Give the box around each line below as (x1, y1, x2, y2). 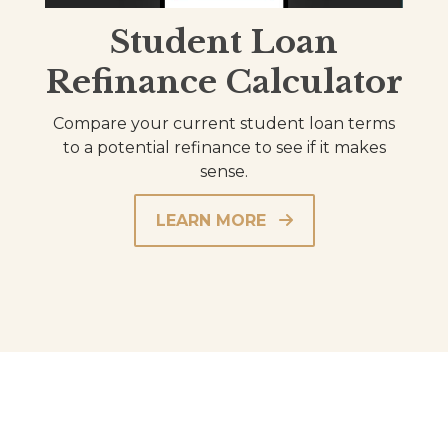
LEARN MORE (155, 211, 266, 231)
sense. (200, 162, 248, 182)
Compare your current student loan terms (53, 114, 395, 134)
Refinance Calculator (45, 62, 403, 103)
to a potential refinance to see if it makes (62, 138, 386, 158)
